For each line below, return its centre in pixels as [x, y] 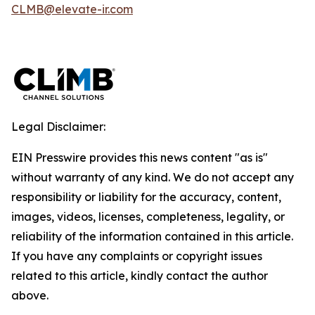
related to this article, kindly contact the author [140, 276]
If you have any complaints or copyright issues [137, 256]
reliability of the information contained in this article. [152, 236]
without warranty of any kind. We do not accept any [153, 177]
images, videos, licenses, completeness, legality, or [148, 217]
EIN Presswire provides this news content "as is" [140, 157]
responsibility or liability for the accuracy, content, [146, 197]
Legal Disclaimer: [58, 127]
